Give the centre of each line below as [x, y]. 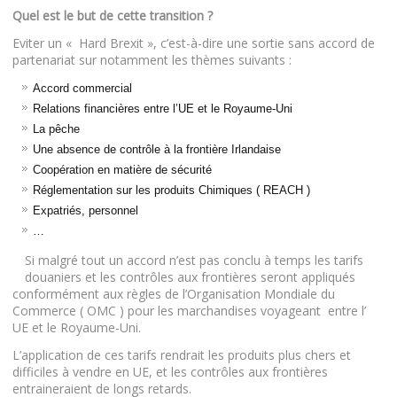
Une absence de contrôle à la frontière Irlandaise [157, 149]
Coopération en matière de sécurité [123, 169]
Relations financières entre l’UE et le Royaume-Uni [163, 108]
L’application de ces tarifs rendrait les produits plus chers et [182, 354]
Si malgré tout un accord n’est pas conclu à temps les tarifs [195, 260]
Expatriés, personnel [86, 210]
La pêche [57, 128]
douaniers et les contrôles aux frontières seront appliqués [191, 276]
